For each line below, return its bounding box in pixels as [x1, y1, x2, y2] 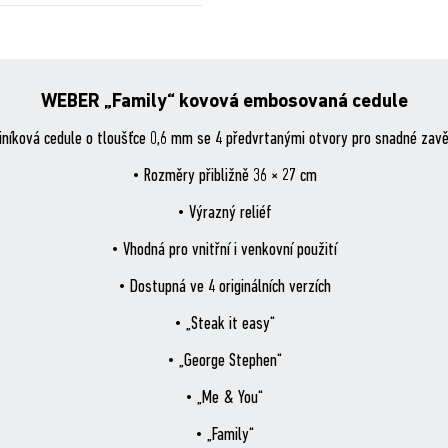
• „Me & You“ [185, 389, 263, 408]
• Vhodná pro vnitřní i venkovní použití [111, 241, 337, 260]
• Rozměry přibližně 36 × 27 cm [131, 167, 317, 186]
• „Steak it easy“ [173, 315, 275, 334]
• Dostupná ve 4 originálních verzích [117, 278, 331, 297]
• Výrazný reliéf [176, 204, 272, 223]
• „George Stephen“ [166, 352, 282, 371]
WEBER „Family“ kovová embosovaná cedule [40, 93, 408, 112]
